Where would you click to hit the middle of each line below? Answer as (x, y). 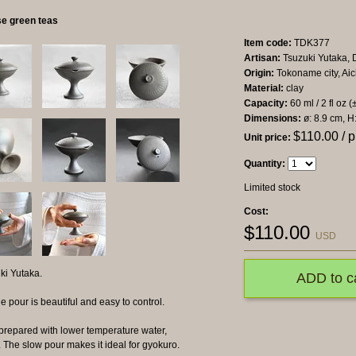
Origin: (259, 74)
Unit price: (267, 138)
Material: (264, 89)
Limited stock (272, 188)
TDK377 (311, 43)
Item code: (268, 43)
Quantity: (265, 164)
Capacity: (266, 104)
